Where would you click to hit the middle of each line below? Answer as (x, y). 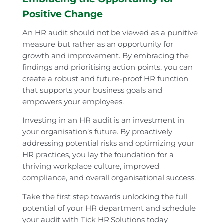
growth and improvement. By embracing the (105, 55)
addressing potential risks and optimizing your (108, 143)
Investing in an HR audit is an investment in (103, 120)
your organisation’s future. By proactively (97, 131)
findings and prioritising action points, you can (107, 67)
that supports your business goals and (92, 90)
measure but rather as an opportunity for (98, 44)
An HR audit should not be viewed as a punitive (110, 32)
